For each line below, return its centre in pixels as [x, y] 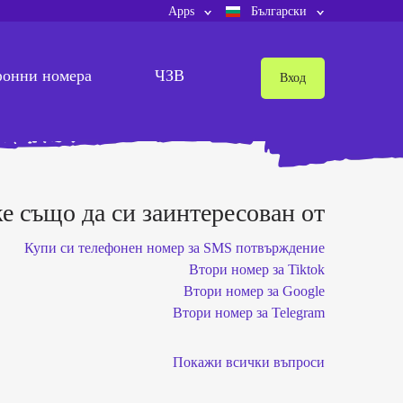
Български [279, 11]
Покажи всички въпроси [249, 363]
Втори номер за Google [254, 291]
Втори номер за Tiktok [257, 270]
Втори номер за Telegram [249, 313]
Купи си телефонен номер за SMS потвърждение [175, 248]
